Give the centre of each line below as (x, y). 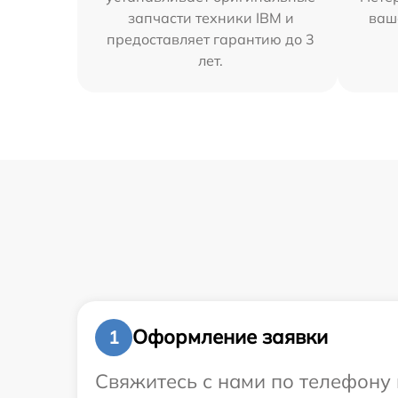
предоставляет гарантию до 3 (211, 39)
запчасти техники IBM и (211, 17)
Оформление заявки (230, 337)
